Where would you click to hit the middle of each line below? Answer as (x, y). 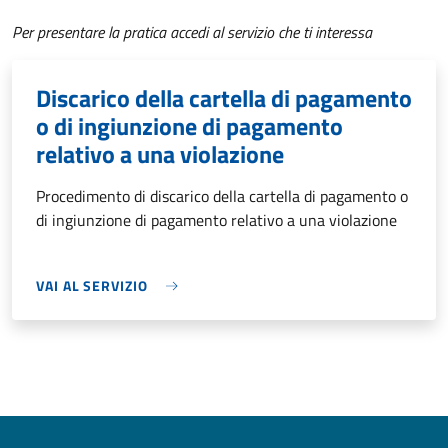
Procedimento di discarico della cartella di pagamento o (222, 196)
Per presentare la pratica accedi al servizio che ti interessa (192, 32)
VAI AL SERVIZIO (92, 286)
